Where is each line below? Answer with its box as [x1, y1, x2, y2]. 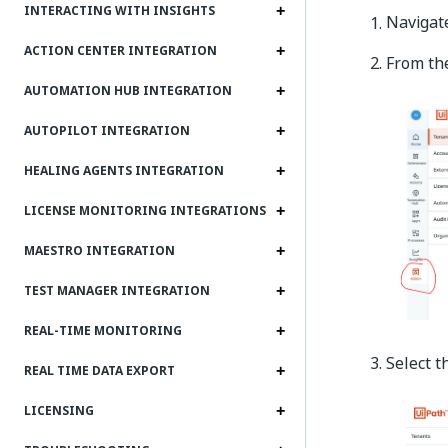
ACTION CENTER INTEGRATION [24, 42, 217, 60]
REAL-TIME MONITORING [24, 322, 182, 340]
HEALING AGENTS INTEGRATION [24, 162, 224, 180]
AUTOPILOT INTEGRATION [24, 122, 190, 140]
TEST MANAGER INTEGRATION [24, 282, 210, 300]
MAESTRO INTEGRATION [24, 242, 175, 260]
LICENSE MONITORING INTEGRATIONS [24, 202, 266, 220]
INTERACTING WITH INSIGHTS [24, 2, 215, 20]
